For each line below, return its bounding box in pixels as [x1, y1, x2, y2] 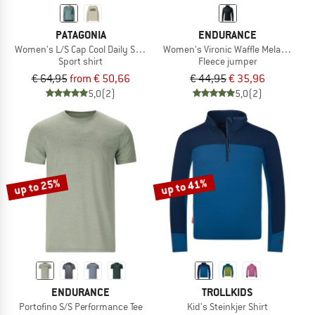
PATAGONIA [55, 27, 106, 42]
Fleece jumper [198, 54, 257, 67]
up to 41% [160, 175, 209, 198]
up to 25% [13, 175, 62, 198]
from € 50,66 [69, 71, 130, 86]
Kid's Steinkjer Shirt [187, 300, 268, 313]
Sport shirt [58, 54, 103, 67]
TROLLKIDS [202, 284, 253, 300]
